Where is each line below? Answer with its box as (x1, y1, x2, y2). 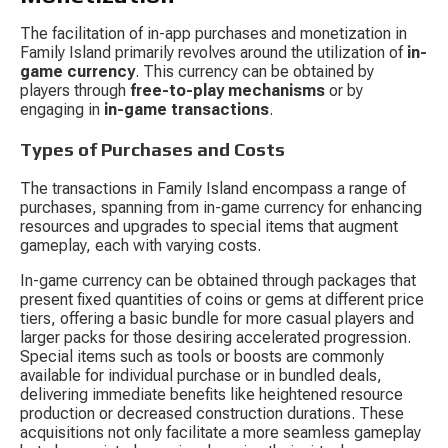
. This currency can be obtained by (135, 62, 378, 82)
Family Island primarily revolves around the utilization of (20, 43, 407, 63)
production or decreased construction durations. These (20, 403, 408, 423)
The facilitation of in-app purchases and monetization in (20, 24, 411, 44)
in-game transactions (104, 100, 269, 120)
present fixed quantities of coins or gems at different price (20, 289, 428, 309)
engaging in (20, 100, 104, 120)
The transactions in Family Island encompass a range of (20, 178, 410, 198)
